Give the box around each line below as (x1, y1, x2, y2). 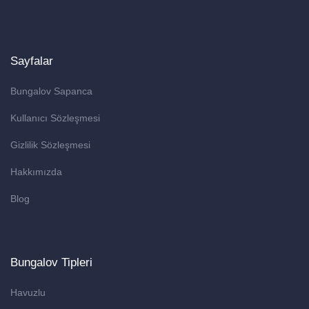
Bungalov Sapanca (10, 86, 92, 97)
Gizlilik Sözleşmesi (10, 139, 90, 151)
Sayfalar (10, 54, 53, 68)
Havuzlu (10, 287, 46, 299)
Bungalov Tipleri (10, 256, 92, 270)
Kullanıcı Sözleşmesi (10, 112, 100, 124)
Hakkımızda (10, 166, 62, 178)
